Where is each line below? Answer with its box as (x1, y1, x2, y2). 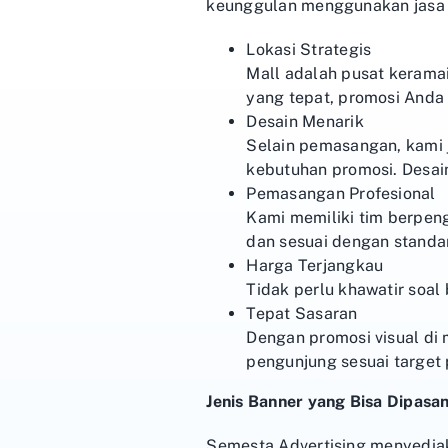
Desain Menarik (246, 111, 364, 131)
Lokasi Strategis (246, 39, 372, 59)
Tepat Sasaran (246, 303, 358, 323)
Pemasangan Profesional (246, 183, 436, 203)
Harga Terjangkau (246, 255, 384, 275)
